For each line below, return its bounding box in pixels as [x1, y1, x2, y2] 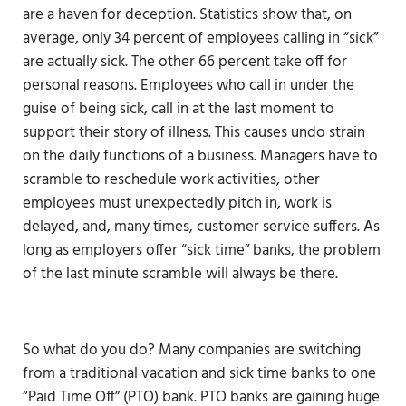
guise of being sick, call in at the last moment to [22, 97, 334, 122]
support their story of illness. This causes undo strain [22, 121, 365, 146]
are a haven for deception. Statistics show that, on [22, 3, 352, 28]
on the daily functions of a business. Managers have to [22, 144, 378, 169]
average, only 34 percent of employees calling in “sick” [22, 26, 378, 52]
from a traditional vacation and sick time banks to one [22, 362, 376, 387]
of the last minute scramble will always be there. [22, 262, 338, 287]
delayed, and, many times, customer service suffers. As [22, 215, 380, 240]
